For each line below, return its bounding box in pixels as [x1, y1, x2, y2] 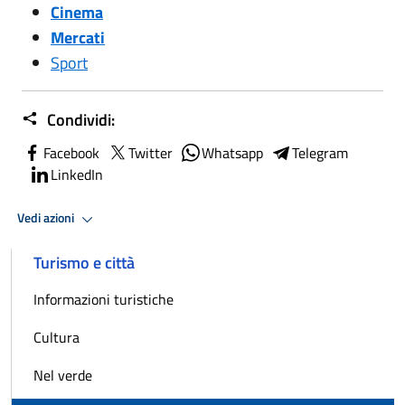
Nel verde [33, 363, 92, 386]
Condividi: [43, 107, 115, 132]
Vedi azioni [17, 208, 77, 229]
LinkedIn [51, 163, 103, 185]
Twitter [128, 141, 173, 164]
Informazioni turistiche [33, 287, 174, 310]
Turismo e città [33, 250, 135, 275]
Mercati [51, 24, 105, 50]
